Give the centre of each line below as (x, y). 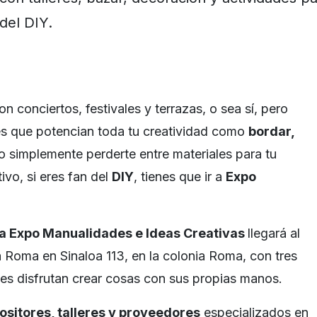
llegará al (274, 233)
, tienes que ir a (180, 176)
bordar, (271, 131)
